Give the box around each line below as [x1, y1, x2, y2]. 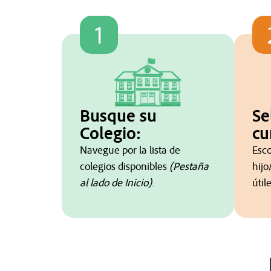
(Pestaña [169, 159, 209, 174]
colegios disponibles [80, 159, 169, 174]
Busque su [80, 104, 157, 127]
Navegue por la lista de [80, 143, 180, 157]
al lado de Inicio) [80, 175, 152, 190]
